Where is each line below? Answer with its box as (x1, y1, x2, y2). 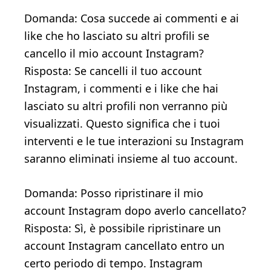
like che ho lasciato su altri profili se (24, 28, 209, 44)
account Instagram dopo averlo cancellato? (24, 203, 246, 218)
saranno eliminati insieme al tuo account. (24, 151, 238, 166)
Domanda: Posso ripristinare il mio (24, 186, 203, 201)
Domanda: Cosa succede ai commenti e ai (24, 11, 239, 26)
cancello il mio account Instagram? (24, 46, 204, 61)
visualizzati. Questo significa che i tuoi (24, 116, 220, 131)
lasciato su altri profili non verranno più (24, 99, 227, 114)
